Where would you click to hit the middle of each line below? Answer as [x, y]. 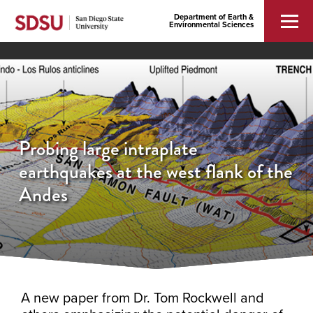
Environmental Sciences [212, 25]
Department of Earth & [214, 17]
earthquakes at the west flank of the [155, 172]
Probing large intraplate [108, 148]
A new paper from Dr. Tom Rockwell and [143, 298]
